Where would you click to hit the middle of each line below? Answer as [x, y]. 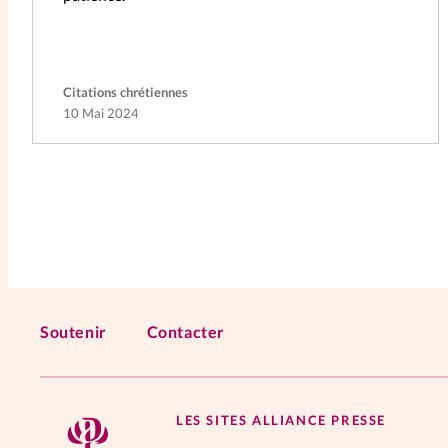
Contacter [186, 331]
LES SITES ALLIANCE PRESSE [281, 419]
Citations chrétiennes [126, 92]
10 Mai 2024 [101, 113]
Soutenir [73, 331]
